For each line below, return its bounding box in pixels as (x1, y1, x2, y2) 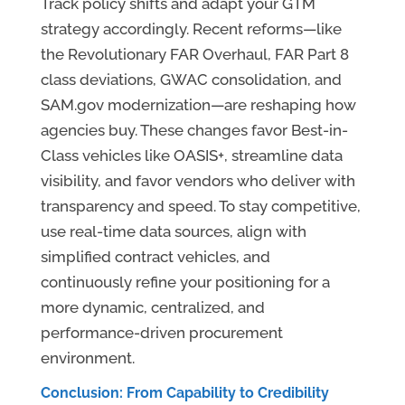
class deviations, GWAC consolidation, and (40, 71, 342, 89)
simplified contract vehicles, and (40, 248, 270, 267)
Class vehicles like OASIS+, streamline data (40, 146, 343, 165)
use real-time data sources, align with (40, 222, 306, 241)
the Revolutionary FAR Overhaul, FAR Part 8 (40, 45, 349, 64)
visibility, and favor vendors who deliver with (40, 172, 355, 191)
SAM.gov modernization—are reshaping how (40, 96, 356, 115)
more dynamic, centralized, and (40, 298, 265, 317)
